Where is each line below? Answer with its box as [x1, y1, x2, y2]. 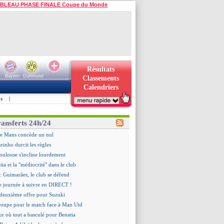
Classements [82, 74, 119, 82]
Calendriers [83, 83, 118, 91]
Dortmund [22, 73, 43, 78]
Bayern [4, 73, 19, 78]
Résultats [87, 65, 114, 73]
